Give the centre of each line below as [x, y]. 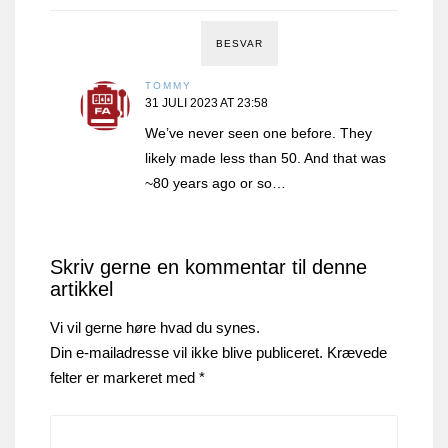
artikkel [81, 289]
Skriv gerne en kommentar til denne [208, 267]
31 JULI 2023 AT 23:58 [206, 103]
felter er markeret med [124, 378]
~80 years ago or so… [215, 183]
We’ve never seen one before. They [258, 133]
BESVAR [239, 44]
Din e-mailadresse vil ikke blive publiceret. [186, 353]
